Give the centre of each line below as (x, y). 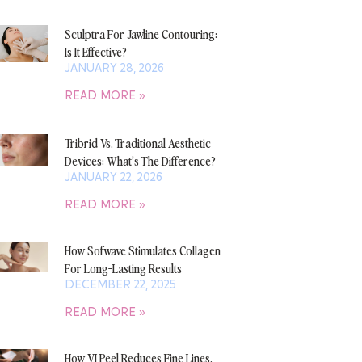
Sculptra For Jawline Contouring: (141, 34)
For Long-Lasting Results (123, 268)
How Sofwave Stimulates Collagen (142, 250)
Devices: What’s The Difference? (140, 161)
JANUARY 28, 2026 (114, 68)
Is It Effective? (95, 51)
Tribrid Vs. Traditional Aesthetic (137, 143)
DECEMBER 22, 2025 (120, 285)
